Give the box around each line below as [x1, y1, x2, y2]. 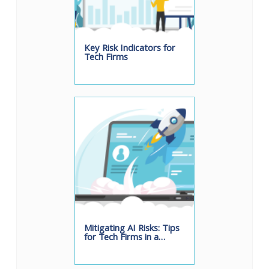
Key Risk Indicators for [84, 41, 175, 58]
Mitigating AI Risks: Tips [84, 222, 180, 238]
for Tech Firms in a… [84, 231, 165, 247]
